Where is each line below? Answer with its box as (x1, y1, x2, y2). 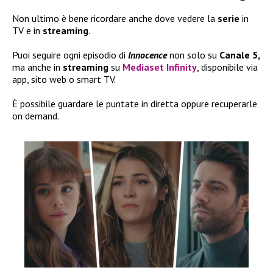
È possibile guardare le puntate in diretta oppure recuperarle (12, 97, 257, 110)
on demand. (12, 110, 59, 122)
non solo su (167, 49, 219, 62)
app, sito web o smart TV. (12, 73, 116, 86)
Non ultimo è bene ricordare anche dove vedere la (12, 12, 218, 25)
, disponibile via (197, 61, 258, 74)
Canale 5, (219, 49, 260, 62)
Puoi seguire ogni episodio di (12, 49, 128, 62)
